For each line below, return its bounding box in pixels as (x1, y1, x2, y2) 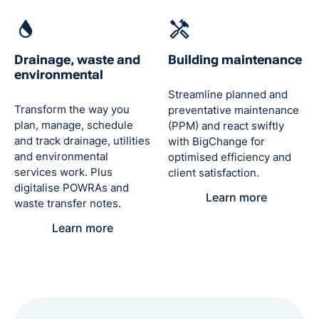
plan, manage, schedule (14, 118, 133, 132)
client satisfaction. (168, 166, 259, 179)
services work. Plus (14, 165, 113, 179)
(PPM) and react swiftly (168, 119, 284, 132)
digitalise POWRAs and (14, 181, 129, 194)
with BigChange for (168, 135, 265, 148)
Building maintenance (168, 52, 302, 67)
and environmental (14, 150, 108, 163)
